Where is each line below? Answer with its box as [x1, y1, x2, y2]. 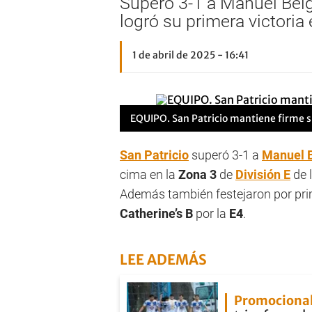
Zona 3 [178, 167, 217, 182]
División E [235, 167, 290, 182]
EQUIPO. [130, 112, 170, 125]
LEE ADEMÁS [120, 251, 207, 268]
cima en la [120, 167, 178, 182]
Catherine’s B [120, 206, 193, 221]
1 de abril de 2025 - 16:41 [132, 49, 249, 61]
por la [193, 206, 229, 221]
